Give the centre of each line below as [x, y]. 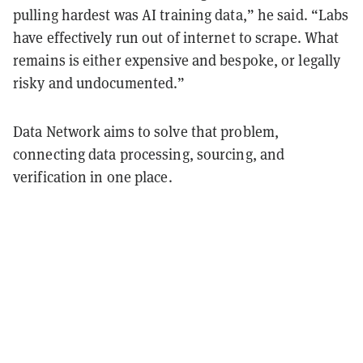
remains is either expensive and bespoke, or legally [177, 60]
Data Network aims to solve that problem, [146, 131]
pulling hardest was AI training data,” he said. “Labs [181, 15]
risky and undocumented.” [99, 83]
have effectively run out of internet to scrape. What [176, 37]
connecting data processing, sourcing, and [149, 154]
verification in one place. [94, 177]
